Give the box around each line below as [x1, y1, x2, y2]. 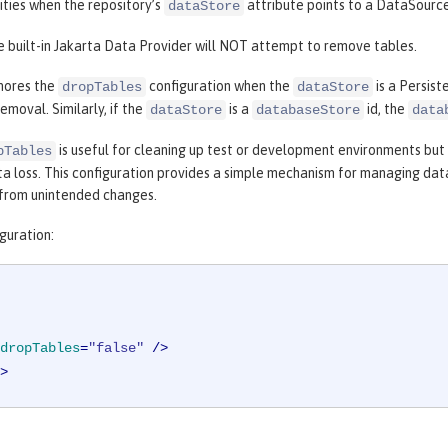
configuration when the [146, 78, 293, 95]
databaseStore [256, 102, 360, 119]
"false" [88, 340, 144, 357]
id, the [364, 101, 408, 118]
